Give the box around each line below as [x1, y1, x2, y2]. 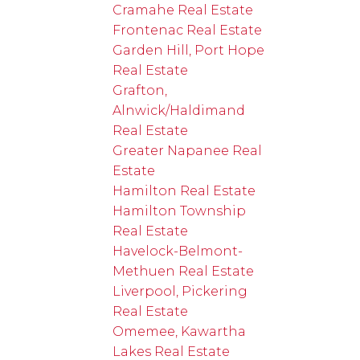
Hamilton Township [112, 202, 247, 219]
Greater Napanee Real [112, 142, 263, 158]
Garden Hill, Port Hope [112, 42, 265, 58]
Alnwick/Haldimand [112, 102, 246, 118]
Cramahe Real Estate [112, 2, 254, 18]
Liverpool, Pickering [112, 283, 248, 299]
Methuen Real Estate [112, 263, 255, 279]
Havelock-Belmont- [112, 243, 243, 259]
